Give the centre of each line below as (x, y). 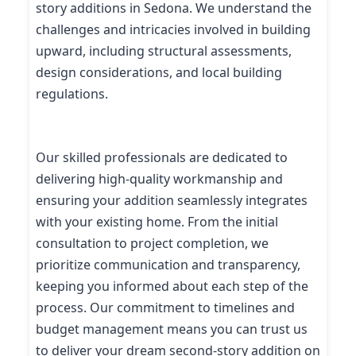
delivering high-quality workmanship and (159, 178)
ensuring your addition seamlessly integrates (172, 200)
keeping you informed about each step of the (172, 286)
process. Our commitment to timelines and (165, 307)
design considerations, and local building (159, 73)
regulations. (74, 94)
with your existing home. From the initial (157, 221)
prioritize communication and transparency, (168, 264)
